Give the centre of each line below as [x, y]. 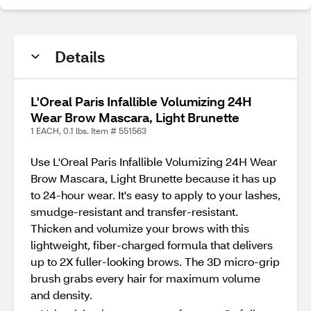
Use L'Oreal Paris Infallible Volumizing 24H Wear [154, 161]
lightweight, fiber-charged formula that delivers [152, 245]
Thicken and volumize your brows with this [140, 228]
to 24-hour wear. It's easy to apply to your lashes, [155, 195]
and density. [61, 295]
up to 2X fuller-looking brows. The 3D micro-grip [155, 261]
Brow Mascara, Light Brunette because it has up [153, 178]
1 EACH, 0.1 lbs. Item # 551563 [89, 131]
